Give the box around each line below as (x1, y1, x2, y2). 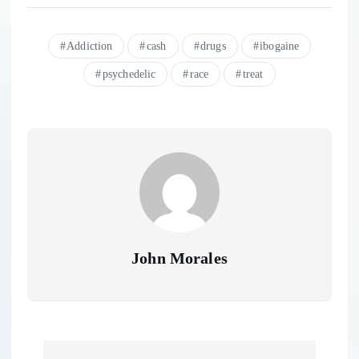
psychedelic (102, 68, 156, 81)
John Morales (131, 249, 228, 268)
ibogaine (260, 40, 300, 53)
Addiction (67, 40, 113, 53)
